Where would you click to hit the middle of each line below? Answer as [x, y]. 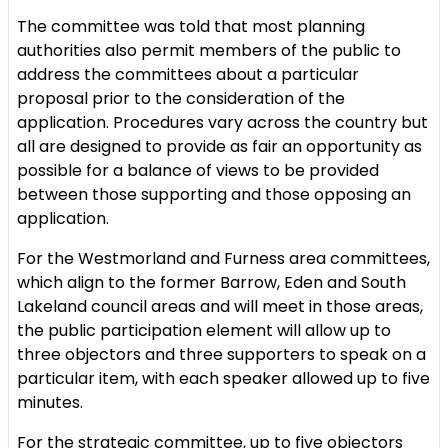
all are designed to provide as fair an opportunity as [219, 146]
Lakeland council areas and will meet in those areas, [220, 306]
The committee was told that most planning [191, 26]
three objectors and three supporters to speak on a [221, 354]
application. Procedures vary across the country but [222, 122]
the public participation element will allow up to [204, 330]
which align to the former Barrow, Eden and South [211, 282]
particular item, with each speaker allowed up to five [223, 378]
